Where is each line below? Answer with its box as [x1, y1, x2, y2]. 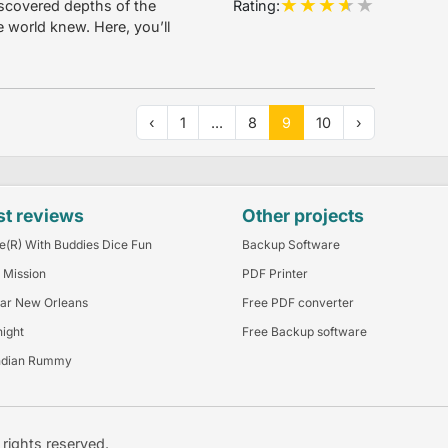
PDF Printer [242, 266, 308, 282]
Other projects [242, 205, 364, 227]
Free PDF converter [242, 295, 354, 311]
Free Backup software [242, 324, 367, 340]
